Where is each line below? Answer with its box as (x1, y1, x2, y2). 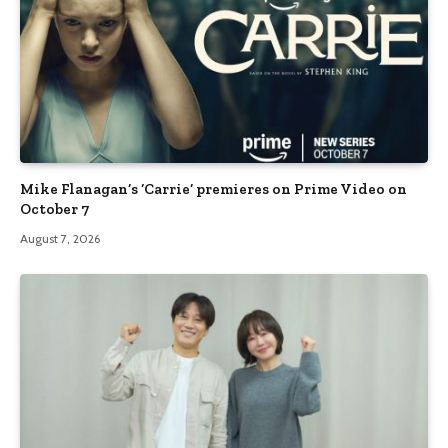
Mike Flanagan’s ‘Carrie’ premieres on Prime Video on (20, 180, 407, 199)
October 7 (20, 200, 89, 219)
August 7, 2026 (20, 231, 100, 247)
